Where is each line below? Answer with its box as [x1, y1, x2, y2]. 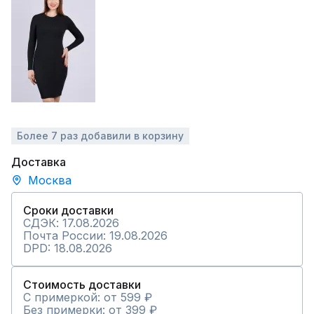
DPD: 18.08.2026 [23, 241, 112, 255]
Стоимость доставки [23, 278, 141, 292]
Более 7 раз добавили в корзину [17, 130, 184, 142]
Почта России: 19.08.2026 [23, 228, 168, 243]
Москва [28, 173, 71, 187]
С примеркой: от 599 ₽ [23, 290, 152, 304]
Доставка [11, 155, 66, 169]
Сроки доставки [23, 203, 114, 217]
